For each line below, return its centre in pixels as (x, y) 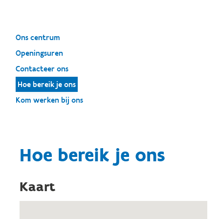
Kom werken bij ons (49, 100)
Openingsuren (39, 53)
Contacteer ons (42, 69)
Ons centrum (38, 37)
